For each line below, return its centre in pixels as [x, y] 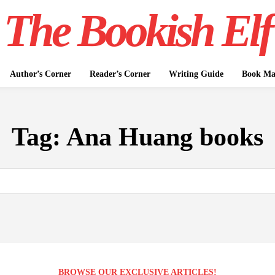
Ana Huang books [165, 137]
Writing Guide [196, 74]
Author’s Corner [40, 74]
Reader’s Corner [120, 74]
